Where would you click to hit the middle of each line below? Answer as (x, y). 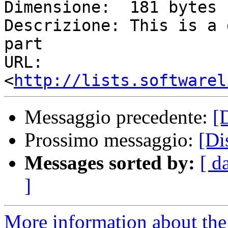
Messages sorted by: (110, 163)
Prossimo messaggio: (111, 140)
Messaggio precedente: (119, 117)
